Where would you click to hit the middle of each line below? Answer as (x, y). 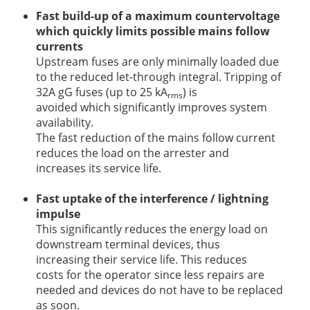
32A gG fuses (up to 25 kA (102, 92)
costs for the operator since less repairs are (150, 274)
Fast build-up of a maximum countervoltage (158, 16)
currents (60, 46)
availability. (65, 122)
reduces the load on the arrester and (133, 153)
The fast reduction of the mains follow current (156, 137)
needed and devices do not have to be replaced (159, 290)
